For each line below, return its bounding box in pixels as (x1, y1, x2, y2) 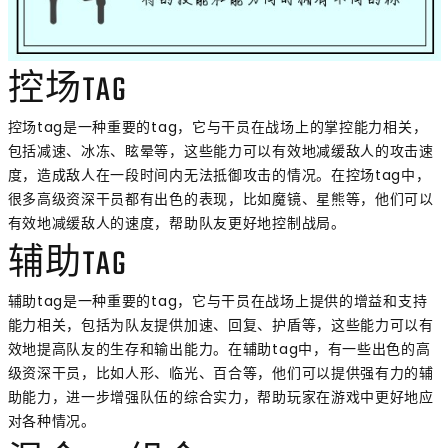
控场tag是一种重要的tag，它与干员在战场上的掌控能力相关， (7, 116, 428, 137)
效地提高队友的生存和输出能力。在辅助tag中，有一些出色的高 (7, 338, 431, 359)
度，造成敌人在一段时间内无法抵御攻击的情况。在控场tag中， (7, 164, 431, 185)
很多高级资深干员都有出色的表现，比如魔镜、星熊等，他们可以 (7, 188, 434, 209)
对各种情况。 (7, 410, 96, 431)
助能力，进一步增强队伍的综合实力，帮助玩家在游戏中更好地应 (7, 386, 434, 407)
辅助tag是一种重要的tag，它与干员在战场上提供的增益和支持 (7, 290, 428, 311)
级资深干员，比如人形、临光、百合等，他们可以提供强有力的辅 (7, 362, 434, 383)
